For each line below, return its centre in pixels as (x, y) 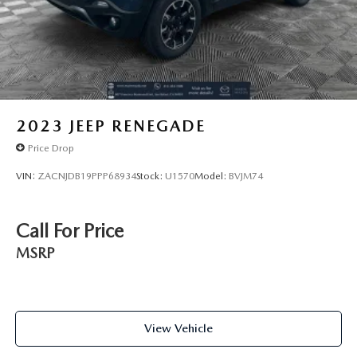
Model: (212, 176)
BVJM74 (246, 176)
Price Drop (51, 148)
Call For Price (70, 231)
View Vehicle (178, 328)
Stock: (151, 176)
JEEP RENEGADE (137, 126)
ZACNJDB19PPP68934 (87, 176)
